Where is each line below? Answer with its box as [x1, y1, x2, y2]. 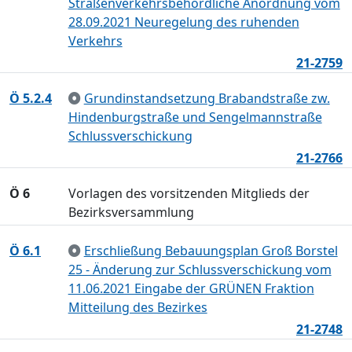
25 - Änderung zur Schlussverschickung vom [68, 261, 332, 278]
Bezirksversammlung [68, 203, 194, 221]
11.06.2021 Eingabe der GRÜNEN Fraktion [68, 280, 314, 297]
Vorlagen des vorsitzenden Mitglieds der [68, 185, 310, 202]
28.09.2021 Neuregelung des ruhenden [68, 13, 299, 31]
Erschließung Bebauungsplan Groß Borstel [83, 242, 338, 259]
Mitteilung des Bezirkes [68, 299, 207, 316]
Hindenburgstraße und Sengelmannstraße [68, 108, 322, 126]
